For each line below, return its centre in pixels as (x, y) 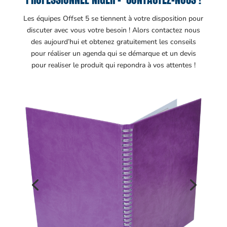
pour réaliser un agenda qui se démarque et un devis (113, 53)
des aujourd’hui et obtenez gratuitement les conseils (113, 42)
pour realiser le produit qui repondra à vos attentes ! (113, 65)
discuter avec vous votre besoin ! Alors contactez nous (113, 30)
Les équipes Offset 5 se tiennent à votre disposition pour (113, 18)
